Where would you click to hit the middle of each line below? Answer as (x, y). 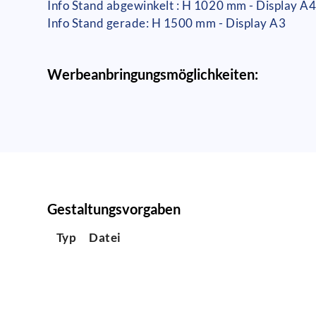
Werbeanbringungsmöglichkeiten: (153, 74)
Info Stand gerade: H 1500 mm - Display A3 (167, 23)
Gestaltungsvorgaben (114, 208)
